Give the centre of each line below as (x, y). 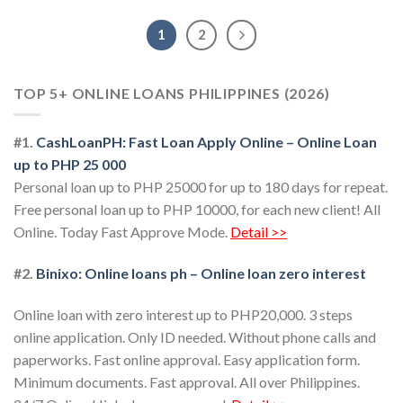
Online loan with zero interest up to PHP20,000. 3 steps (183, 314)
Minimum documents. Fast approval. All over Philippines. (187, 381)
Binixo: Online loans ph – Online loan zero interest (201, 273)
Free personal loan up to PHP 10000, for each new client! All (197, 210)
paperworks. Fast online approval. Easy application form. (187, 359)
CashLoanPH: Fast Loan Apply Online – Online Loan (206, 142)
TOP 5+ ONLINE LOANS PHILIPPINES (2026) (172, 93)
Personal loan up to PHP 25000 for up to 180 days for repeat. (201, 187)
